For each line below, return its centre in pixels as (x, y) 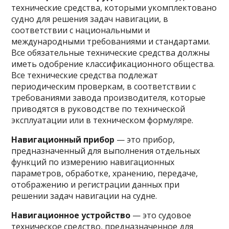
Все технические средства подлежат (85, 75)
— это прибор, (146, 140)
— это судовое (162, 215)
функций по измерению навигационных (93, 162)
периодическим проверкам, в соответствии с (104, 86)
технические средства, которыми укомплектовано (114, 8)
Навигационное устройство (72, 215)
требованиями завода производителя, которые (109, 98)
